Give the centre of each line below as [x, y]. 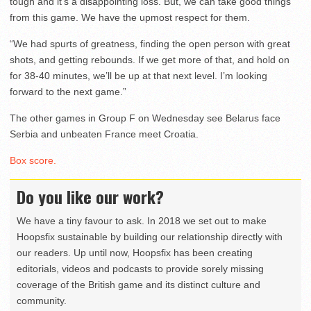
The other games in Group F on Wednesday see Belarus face [145, 118]
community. [42, 301]
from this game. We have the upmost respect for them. [130, 18]
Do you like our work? [90, 197]
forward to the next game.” [68, 92]
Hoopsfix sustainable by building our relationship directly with [150, 237]
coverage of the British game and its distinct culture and [138, 285]
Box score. [33, 161]
